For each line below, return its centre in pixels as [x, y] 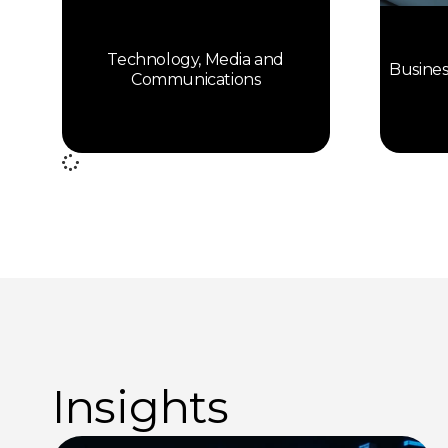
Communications [196, 80]
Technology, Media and [196, 60]
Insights [140, 406]
